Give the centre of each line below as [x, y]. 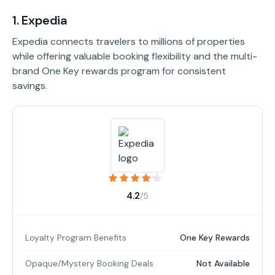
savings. [30, 86]
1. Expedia [40, 20]
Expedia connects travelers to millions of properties [129, 41]
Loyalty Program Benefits [76, 238]
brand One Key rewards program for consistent [119, 71]
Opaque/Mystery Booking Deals [89, 263]
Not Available [223, 263]
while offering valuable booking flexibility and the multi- [135, 56]
